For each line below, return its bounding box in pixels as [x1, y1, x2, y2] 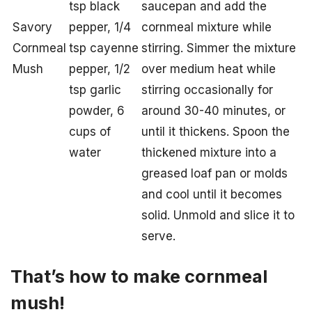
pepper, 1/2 [69, 62, 130, 77]
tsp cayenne [69, 41, 139, 56]
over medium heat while [141, 62, 276, 77]
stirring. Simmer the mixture [141, 41, 296, 56]
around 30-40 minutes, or [141, 104, 286, 118]
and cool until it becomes [141, 187, 282, 202]
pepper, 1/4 [69, 20, 131, 35]
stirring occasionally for [141, 83, 273, 97]
